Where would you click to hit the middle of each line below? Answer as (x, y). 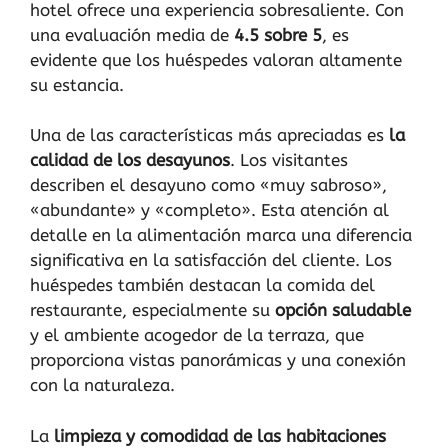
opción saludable (343, 310)
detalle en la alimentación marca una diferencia (221, 235)
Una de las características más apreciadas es (209, 135)
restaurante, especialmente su (152, 310)
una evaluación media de (132, 34)
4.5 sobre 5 (278, 34)
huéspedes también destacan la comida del (202, 285)
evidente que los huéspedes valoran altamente (216, 59)
